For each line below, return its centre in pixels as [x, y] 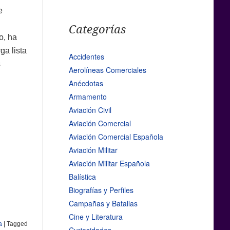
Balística [82, 177]
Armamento [88, 97]
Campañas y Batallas [103, 204]
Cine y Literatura [95, 217]
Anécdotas [86, 83]
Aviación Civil [90, 110]
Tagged [17, 224]
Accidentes [86, 57]
